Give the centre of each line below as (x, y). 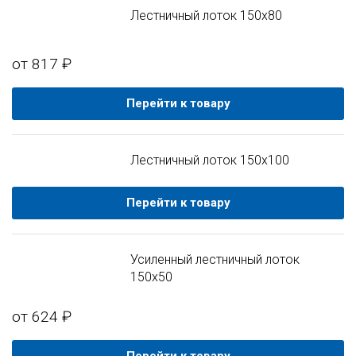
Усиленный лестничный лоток (215, 259)
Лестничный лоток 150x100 (210, 160)
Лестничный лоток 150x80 (207, 15)
